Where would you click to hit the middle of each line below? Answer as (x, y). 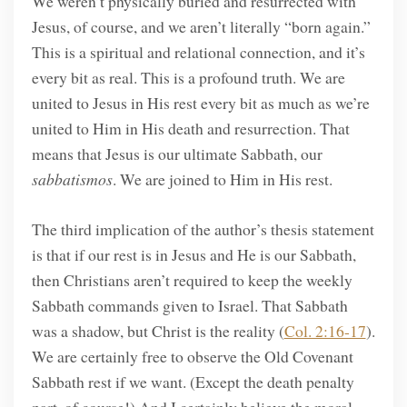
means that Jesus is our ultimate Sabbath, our (177, 154)
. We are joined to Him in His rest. (222, 179)
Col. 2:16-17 (325, 330)
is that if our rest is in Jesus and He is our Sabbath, (194, 254)
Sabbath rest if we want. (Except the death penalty (193, 381)
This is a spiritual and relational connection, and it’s (198, 52)
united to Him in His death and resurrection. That (190, 129)
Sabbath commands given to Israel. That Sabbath (189, 305)
